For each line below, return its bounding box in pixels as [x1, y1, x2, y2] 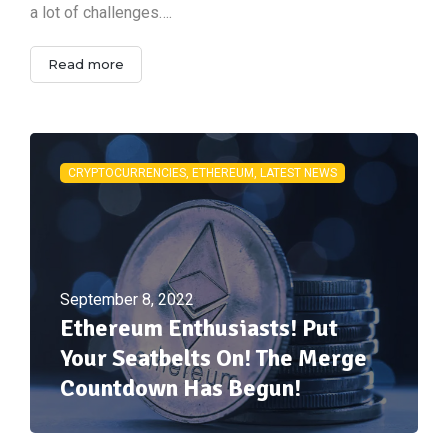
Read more [48, 55, 124, 72]
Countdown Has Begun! [60, 372, 301, 403]
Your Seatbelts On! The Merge [60, 342, 367, 373]
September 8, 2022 [60, 289, 194, 309]
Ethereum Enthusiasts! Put [60, 312, 338, 343]
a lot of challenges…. [30, 2, 172, 22]
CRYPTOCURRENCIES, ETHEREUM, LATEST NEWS [68, 165, 337, 180]
